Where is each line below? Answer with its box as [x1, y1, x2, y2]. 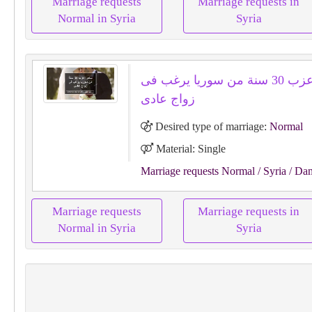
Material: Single [153, 143, 226, 155]
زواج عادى [140, 92, 195, 106]
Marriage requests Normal [140, 165, 255, 177]
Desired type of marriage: [152, 120, 270, 132]
